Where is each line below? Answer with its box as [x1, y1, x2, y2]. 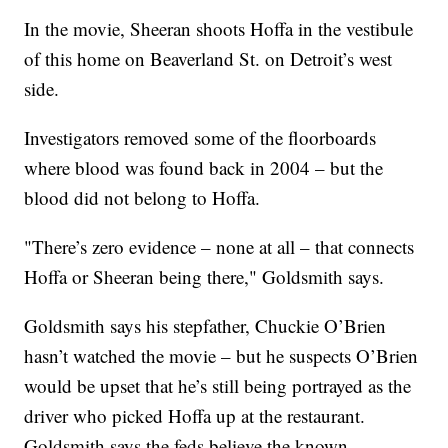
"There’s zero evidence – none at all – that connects [24, 234, 415, 260]
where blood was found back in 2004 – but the [24, 155, 384, 181]
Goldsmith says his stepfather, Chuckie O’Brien [24, 313, 387, 339]
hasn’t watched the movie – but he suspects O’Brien [24, 343, 419, 369]
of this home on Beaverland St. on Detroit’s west [24, 46, 393, 72]
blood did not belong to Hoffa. [24, 185, 261, 211]
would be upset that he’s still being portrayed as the [24, 373, 412, 399]
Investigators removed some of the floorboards [24, 125, 377, 151]
